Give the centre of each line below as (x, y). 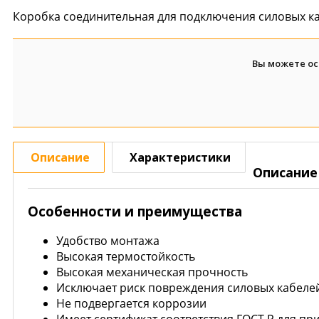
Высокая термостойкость (126, 257)
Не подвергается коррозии (131, 304)
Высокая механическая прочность (152, 272)
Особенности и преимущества (135, 211)
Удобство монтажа (108, 241)
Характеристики (180, 157)
